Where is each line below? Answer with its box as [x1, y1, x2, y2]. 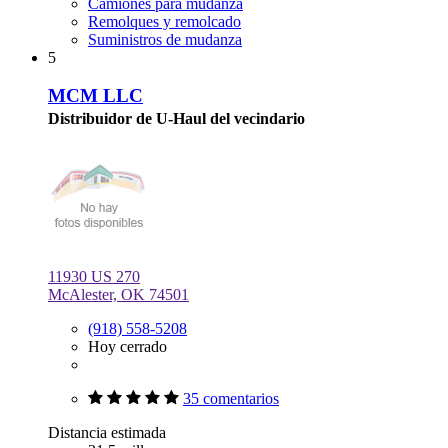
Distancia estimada [48, 424, 166, 441]
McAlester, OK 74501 [48, 286, 189, 303]
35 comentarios [183, 390, 279, 407]
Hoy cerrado [88, 338, 167, 355]
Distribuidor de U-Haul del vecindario [48, 110, 305, 128]
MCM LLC [48, 85, 143, 107]
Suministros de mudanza [88, 30, 242, 48]
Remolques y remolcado [88, 12, 241, 30]
